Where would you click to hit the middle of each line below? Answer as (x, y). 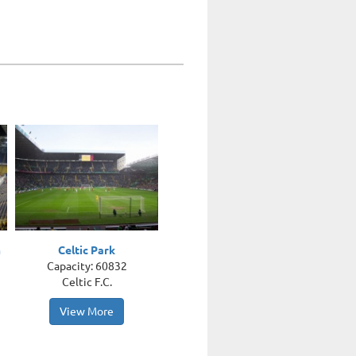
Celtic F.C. (87, 282)
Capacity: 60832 (87, 266)
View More (87, 311)
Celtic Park (87, 250)
